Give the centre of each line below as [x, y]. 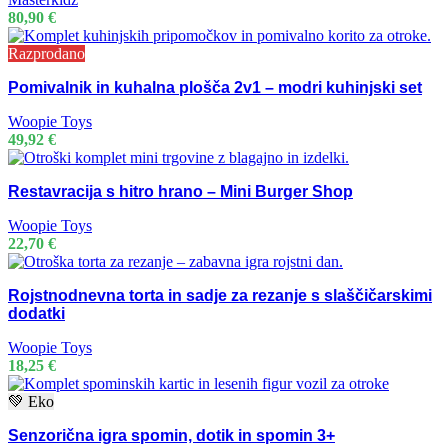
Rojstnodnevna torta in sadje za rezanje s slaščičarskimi [220, 296]
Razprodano [46, 54]
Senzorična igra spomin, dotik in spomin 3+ [171, 436]
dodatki [36, 314]
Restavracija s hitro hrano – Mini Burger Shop [180, 192]
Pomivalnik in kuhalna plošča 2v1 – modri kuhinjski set [215, 88]
